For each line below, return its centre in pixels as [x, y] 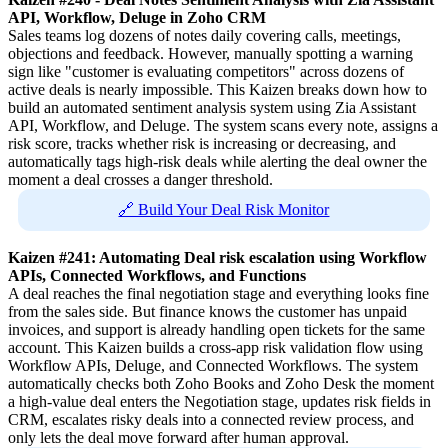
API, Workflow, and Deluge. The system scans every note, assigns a [223, 125]
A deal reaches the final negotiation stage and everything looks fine [218, 293]
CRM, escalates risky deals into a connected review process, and [211, 419]
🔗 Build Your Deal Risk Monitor [224, 209]
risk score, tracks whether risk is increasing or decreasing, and [202, 143]
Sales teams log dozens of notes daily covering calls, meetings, [204, 35]
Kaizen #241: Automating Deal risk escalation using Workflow [217, 257]
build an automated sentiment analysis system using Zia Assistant [212, 107]
